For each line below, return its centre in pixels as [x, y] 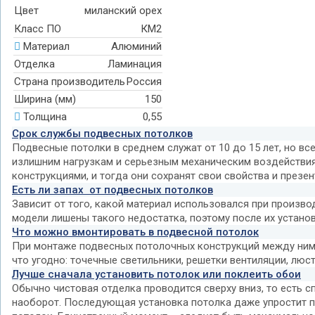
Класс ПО [38, 29]
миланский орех [123, 11]
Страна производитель [70, 82]
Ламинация [135, 64]
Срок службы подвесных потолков [102, 134]
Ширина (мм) [45, 99]
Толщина [45, 117]
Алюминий [136, 46]
